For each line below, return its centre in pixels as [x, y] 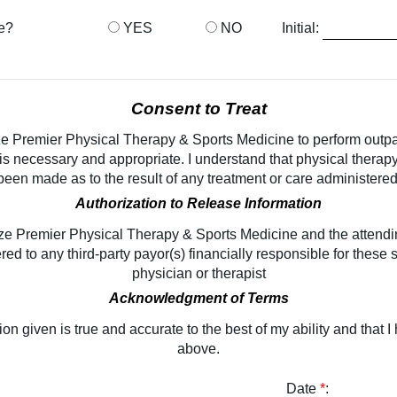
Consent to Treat [198, 109]
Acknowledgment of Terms [198, 298]
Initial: [300, 28]
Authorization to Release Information [198, 203]
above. [198, 349]
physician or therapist [198, 273]
